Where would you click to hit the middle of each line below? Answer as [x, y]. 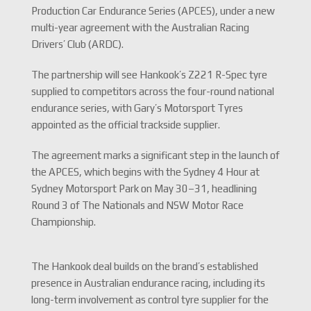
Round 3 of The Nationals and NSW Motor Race [137, 205]
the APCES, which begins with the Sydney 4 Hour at [145, 172]
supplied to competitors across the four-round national [152, 91]
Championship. [63, 222]
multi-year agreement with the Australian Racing [140, 27]
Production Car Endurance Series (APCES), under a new [153, 11]
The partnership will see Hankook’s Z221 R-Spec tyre [149, 75]
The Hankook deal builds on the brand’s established [144, 266]
